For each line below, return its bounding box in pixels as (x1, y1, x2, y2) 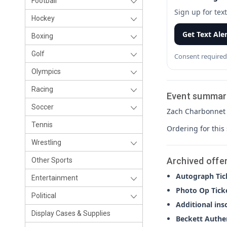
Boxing (31, 32, 53, 40)
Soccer (31, 103, 54, 111)
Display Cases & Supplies (31, 209, 110, 217)
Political (31, 192, 56, 200)
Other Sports (31, 156, 72, 164)
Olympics (31, 67, 61, 75)
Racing (31, 85, 53, 93)
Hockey (31, 14, 55, 22)
